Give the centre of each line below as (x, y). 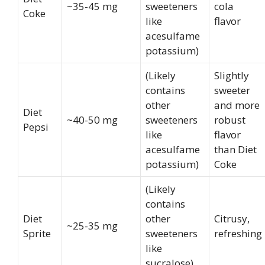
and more (237, 105)
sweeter (232, 91)
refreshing (238, 234)
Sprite (37, 234)
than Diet (235, 150)
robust (230, 120)
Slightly (232, 76)
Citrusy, (232, 219)
